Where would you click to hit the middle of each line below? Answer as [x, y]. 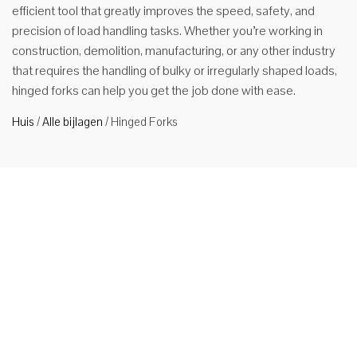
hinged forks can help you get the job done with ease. [154, 90]
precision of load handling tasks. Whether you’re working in [167, 31]
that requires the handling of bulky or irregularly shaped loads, [175, 71]
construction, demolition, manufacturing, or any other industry [174, 51]
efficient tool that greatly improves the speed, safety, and [163, 11]
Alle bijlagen [73, 122]
